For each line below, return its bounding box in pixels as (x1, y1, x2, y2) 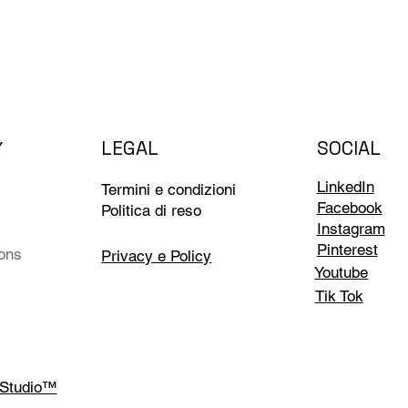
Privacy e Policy (101, 247, 212, 266)
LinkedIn (316, 177, 374, 196)
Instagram (316, 219, 385, 238)
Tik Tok (314, 287, 363, 306)
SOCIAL (316, 136, 381, 161)
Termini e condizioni (101, 179, 237, 199)
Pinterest (316, 240, 378, 259)
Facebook (316, 198, 382, 217)
